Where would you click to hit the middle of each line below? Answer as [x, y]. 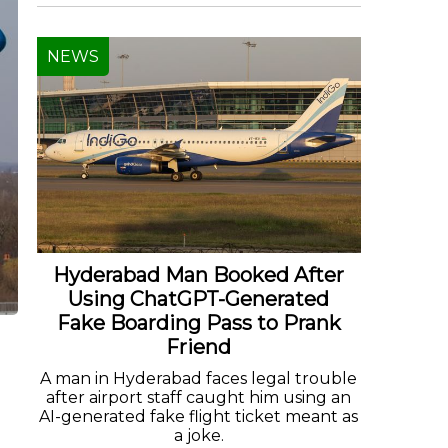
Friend [199, 347]
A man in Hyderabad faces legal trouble [199, 379]
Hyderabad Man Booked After [199, 275]
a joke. [198, 436]
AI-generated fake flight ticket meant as [199, 417]
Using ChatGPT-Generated [199, 299]
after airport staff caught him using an [199, 398]
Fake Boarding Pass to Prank [198, 323]
